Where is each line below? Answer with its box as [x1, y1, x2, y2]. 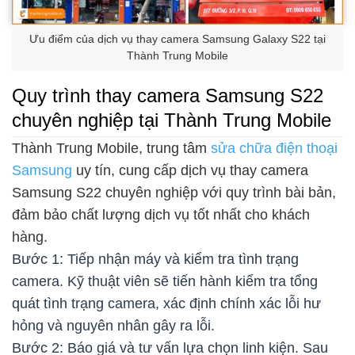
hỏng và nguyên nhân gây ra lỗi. [12, 318, 215, 334]
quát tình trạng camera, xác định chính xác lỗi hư [12, 296, 321, 312]
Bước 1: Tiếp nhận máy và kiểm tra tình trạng [12, 251, 299, 268]
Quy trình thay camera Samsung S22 [12, 85, 323, 107]
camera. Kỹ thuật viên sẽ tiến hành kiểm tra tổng [12, 273, 318, 290]
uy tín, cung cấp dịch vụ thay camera [72, 162, 308, 179]
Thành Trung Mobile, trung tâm [12, 140, 211, 157]
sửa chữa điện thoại [211, 140, 338, 157]
